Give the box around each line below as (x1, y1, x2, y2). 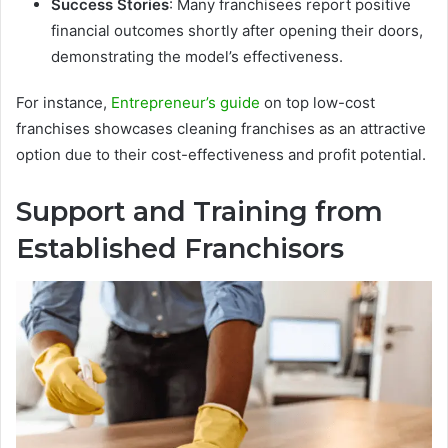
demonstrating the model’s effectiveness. (51, 47, 343, 67)
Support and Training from (16, 195, 383, 229)
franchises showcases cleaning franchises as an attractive (16, 119, 426, 139)
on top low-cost (260, 93, 375, 113)
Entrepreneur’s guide (111, 93, 260, 113)
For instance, (16, 93, 111, 113)
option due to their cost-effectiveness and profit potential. (16, 145, 426, 165)
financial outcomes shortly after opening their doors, (51, 21, 423, 41)
